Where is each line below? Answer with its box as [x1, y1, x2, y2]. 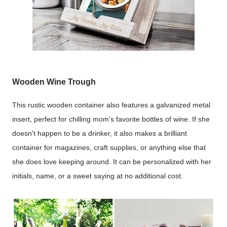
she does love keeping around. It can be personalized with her [12, 158, 211, 166]
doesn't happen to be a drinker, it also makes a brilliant [12, 129, 187, 138]
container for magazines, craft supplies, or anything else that [12, 143, 206, 152]
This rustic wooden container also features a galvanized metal [12, 101, 210, 109]
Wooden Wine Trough [12, 77, 96, 86]
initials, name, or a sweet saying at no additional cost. [12, 172, 187, 180]
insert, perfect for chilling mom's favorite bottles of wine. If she [12, 115, 210, 124]
